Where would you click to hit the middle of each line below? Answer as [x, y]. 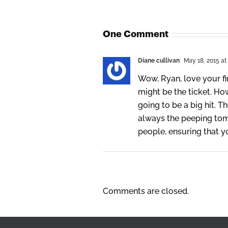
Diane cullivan [159, 61]
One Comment [136, 34]
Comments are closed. [146, 191]
